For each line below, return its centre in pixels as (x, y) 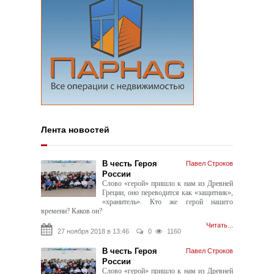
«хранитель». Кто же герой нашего (168, 202)
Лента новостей (76, 130)
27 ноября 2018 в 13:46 (96, 231)
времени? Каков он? (72, 211)
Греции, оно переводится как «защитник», (168, 193)
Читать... (219, 225)
